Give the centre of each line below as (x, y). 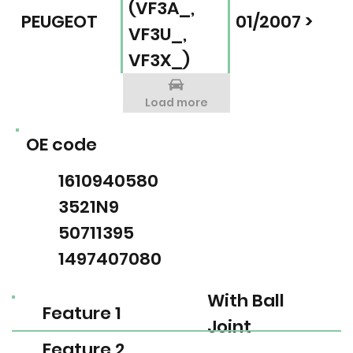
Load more (176, 103)
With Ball (245, 300)
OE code (61, 144)
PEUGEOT (59, 21)
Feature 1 (82, 314)
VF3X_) (159, 61)
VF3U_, (157, 35)
